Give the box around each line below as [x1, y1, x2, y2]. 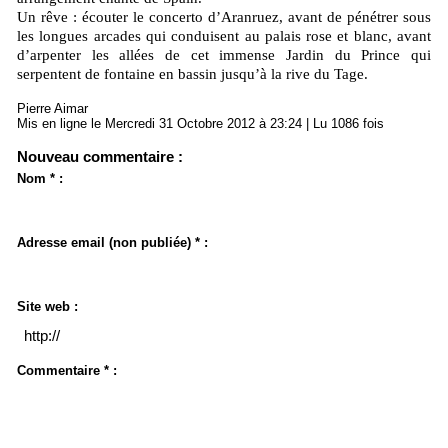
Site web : [17, 299, 78, 315]
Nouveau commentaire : [17, 148, 183, 166]
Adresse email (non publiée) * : [17, 235, 208, 251]
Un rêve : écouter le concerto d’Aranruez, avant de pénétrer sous [17, 9, 431, 26]
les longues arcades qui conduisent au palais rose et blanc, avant [17, 28, 431, 45]
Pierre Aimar [17, 101, 88, 117]
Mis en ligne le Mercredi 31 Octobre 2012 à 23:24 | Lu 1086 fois [17, 116, 384, 132]
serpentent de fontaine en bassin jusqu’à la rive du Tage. [17, 66, 368, 83]
